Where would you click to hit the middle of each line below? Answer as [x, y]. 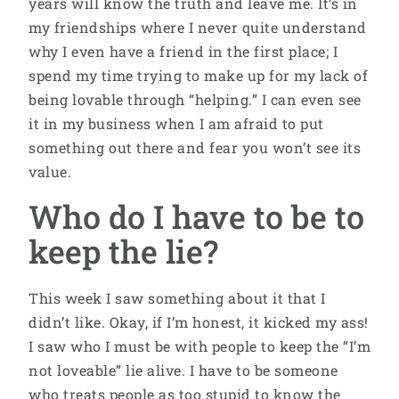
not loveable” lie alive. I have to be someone [183, 370]
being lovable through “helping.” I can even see [195, 99]
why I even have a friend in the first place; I [183, 51]
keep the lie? [123, 251]
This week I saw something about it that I [177, 298]
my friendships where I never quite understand [198, 27]
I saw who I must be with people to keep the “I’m [199, 346]
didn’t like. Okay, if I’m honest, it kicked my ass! [199, 322]
